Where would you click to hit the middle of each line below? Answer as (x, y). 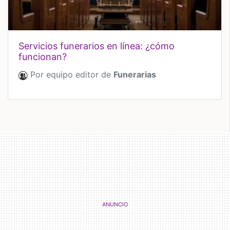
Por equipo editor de (71, 75)
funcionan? (43, 57)
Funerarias (135, 75)
